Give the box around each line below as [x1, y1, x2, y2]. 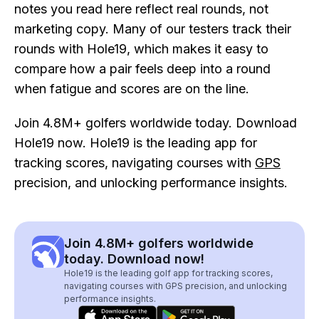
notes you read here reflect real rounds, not [14, 1, 268, 16]
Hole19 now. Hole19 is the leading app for [14, 135, 257, 150]
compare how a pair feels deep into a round [14, 61, 271, 76]
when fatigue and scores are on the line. [14, 81, 249, 96]
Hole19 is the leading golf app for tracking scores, [64, 268, 273, 278]
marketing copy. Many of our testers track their [14, 21, 291, 36]
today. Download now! [64, 251, 204, 266]
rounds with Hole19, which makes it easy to [14, 41, 268, 56]
